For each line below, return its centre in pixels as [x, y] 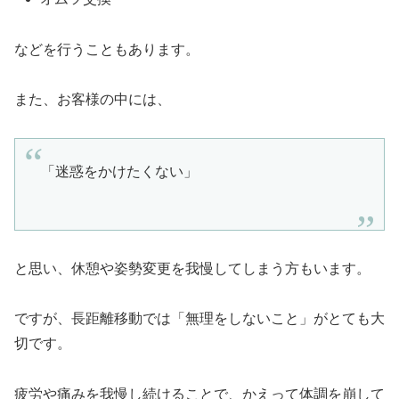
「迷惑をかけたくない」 [119, 171]
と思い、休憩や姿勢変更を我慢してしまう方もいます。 [192, 268]
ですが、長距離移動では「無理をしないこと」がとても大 [199, 319]
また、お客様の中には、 [93, 100]
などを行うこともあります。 [107, 49]
